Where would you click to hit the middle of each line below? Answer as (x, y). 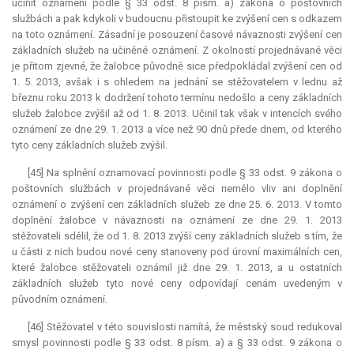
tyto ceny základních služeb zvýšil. (90, 145)
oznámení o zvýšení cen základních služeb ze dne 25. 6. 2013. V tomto (177, 205)
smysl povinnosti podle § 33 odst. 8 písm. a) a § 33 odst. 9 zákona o (177, 343)
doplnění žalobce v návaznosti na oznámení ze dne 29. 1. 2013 (177, 220)
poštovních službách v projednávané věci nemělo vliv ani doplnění (177, 189)
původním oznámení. (60, 299)
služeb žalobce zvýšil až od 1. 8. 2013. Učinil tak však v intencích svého (177, 114)
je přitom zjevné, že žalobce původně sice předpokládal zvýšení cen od (177, 66)
